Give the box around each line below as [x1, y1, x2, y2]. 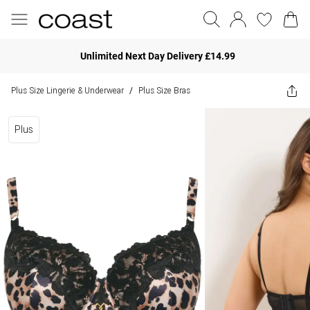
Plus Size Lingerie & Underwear [11, 85, 124, 95]
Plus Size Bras [138, 85, 190, 95]
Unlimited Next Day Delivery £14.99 [80, 50, 235, 62]
